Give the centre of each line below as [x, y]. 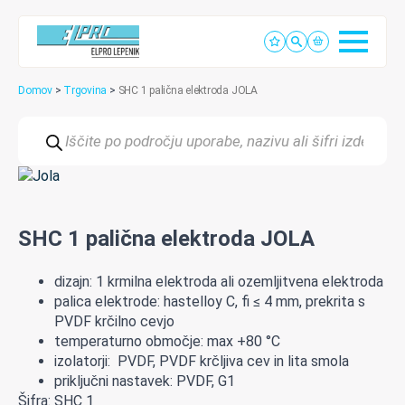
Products [47, 122]
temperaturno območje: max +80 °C [167, 341]
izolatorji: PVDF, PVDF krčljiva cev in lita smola [202, 361]
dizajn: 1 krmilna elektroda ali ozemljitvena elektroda [219, 281]
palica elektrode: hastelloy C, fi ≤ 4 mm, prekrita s [210, 301]
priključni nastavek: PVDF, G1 [145, 381]
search [38, 137]
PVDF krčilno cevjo [114, 321]
